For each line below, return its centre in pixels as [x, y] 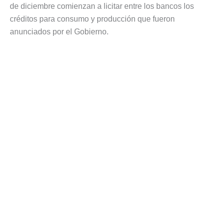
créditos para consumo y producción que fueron [92, 19]
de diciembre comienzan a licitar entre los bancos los [102, 6]
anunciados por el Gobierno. [59, 31]
